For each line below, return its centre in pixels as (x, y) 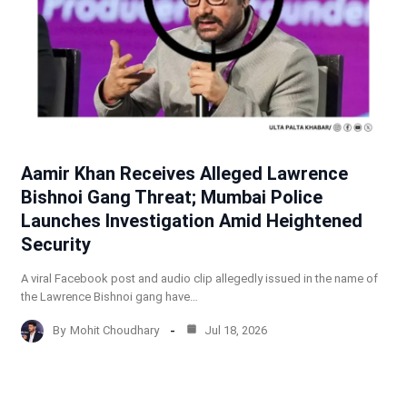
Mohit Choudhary (114, 331)
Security (55, 244)
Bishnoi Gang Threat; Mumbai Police (171, 197)
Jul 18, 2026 (234, 331)
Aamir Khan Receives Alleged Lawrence (184, 173)
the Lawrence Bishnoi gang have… (109, 296)
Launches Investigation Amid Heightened (191, 220)
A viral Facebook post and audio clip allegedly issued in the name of (199, 278)
